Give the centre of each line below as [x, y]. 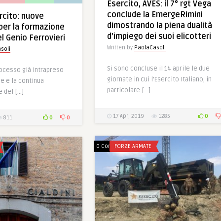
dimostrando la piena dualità [160, 26]
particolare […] [129, 91]
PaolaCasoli [150, 48]
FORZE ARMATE [133, 146]
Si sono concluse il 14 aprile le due [158, 69]
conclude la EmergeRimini [155, 15]
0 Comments [113, 146]
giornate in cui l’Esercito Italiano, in [159, 80]
